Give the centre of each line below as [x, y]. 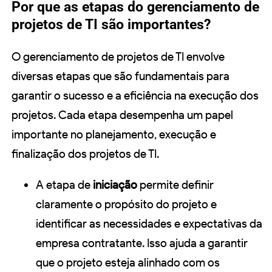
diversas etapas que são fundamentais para [121, 76]
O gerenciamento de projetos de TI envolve [118, 57]
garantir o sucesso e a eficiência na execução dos [135, 96]
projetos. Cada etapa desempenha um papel [122, 115]
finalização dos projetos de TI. [85, 154]
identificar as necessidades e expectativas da [149, 224]
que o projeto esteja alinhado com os [128, 263]
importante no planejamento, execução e [114, 135]
